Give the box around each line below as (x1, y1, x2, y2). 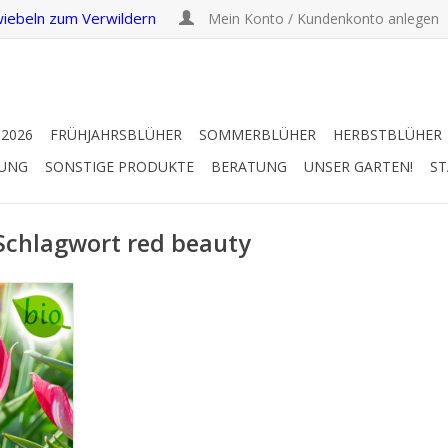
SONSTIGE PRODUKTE (45, 157, 194, 176)
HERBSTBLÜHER (333, 125, 442, 144)
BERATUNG (211, 157, 287, 176)
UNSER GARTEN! (304, 157, 413, 176)
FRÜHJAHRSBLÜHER (50, 125, 182, 144)
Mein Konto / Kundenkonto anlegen (204, 9, 443, 28)
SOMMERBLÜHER (199, 125, 316, 144)
